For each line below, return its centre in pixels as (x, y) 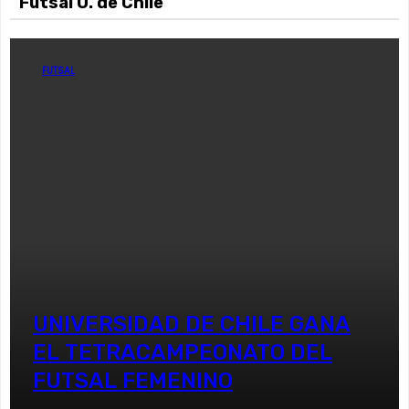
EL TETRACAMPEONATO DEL (183, 352)
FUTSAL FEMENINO (133, 381)
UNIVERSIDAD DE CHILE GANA (192, 324)
